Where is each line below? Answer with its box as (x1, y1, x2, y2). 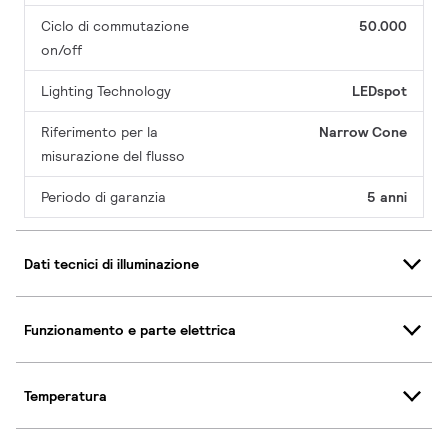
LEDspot (352, 82, 407, 101)
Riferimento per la (41, 123, 158, 142)
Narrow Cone (319, 123, 407, 142)
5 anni (367, 188, 407, 207)
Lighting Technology (41, 82, 171, 101)
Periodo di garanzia (41, 188, 166, 207)
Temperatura (24, 386, 107, 405)
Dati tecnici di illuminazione (24, 254, 199, 273)
